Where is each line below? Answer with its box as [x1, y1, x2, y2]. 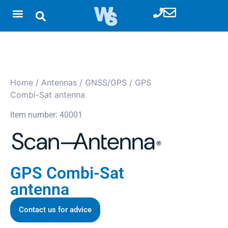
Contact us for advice [19, 205, 92, 214]
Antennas [41, 77, 77, 88]
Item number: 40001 [10, 110, 82, 120]
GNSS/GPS [85, 77, 127, 88]
